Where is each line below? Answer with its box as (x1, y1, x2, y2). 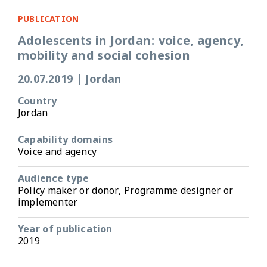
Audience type (18, 173, 89, 186)
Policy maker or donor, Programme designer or (18, 185, 234, 198)
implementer (18, 197, 78, 210)
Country (18, 95, 57, 108)
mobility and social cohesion (18, 48, 190, 64)
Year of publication (18, 223, 113, 237)
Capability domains (18, 134, 113, 147)
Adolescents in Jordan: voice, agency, (18, 33, 244, 49)
